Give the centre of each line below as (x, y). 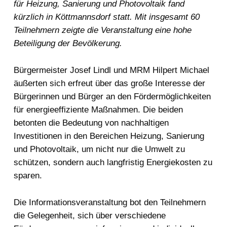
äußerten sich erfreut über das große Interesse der (109, 84)
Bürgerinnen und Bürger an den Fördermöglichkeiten (112, 97)
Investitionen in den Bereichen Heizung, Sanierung (109, 136)
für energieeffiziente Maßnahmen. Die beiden (98, 110)
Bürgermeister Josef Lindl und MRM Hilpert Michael (111, 70)
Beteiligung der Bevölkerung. (68, 44)
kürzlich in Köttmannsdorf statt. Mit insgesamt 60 (106, 17)
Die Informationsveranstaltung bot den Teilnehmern (109, 203)
